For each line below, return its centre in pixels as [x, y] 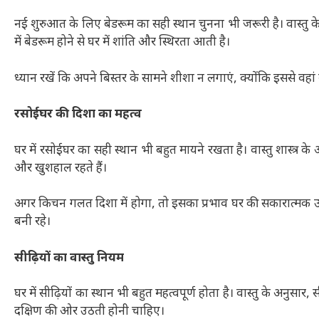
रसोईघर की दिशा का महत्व [78, 115]
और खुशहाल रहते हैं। [61, 168]
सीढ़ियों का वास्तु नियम [69, 258]
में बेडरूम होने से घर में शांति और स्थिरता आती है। [122, 43]
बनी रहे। [32, 223]
